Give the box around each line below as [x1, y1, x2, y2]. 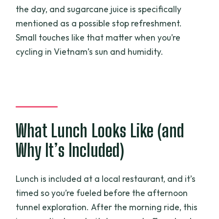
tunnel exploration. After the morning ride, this [16, 201, 198, 213]
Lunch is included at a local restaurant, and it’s [16, 173, 196, 185]
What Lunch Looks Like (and [16, 120, 185, 141]
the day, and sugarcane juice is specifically [16, 3, 182, 15]
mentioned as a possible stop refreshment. [16, 18, 182, 29]
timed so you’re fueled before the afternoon [16, 187, 188, 199]
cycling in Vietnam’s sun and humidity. [16, 46, 164, 58]
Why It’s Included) [16, 139, 125, 161]
